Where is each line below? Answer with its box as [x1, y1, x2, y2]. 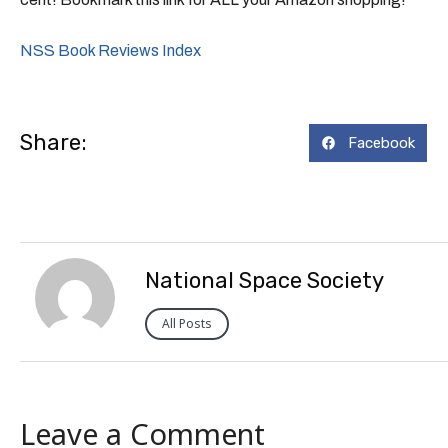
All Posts [162, 315, 213, 333]
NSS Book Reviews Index [20, 42, 201, 60]
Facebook [347, 133, 415, 152]
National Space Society [145, 267, 385, 295]
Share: [20, 128, 87, 156]
